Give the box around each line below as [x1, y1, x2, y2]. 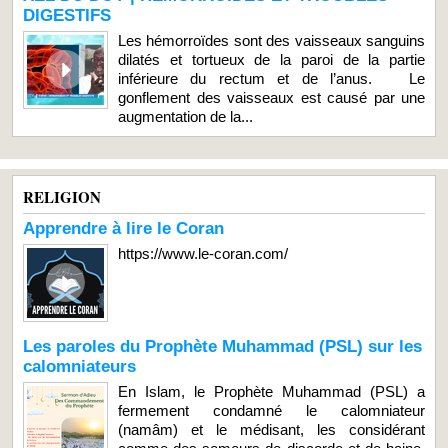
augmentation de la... [118, 107, 253, 125]
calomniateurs [23, 356, 136, 376]
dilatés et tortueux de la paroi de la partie [118, 50, 425, 68]
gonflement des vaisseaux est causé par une [118, 88, 425, 106]
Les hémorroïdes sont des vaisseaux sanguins [118, 31, 425, 49]
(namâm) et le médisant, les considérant [118, 420, 425, 438]
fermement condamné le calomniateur [118, 401, 425, 419]
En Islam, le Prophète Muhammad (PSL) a [118, 382, 425, 400]
